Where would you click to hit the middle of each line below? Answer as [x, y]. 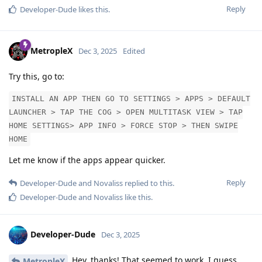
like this [137, 197]
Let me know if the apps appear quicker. [87, 160]
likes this [92, 10]
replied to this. [149, 183]
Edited [134, 51]
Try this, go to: [37, 77]
